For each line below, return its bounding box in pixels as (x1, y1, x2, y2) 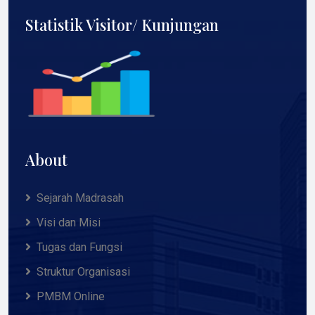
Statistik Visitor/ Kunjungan (25, 14, 219, 34)
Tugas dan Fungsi (37, 240, 122, 254)
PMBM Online (37, 290, 105, 303)
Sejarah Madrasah (37, 191, 124, 205)
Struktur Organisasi (37, 265, 130, 278)
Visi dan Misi (37, 216, 101, 229)
